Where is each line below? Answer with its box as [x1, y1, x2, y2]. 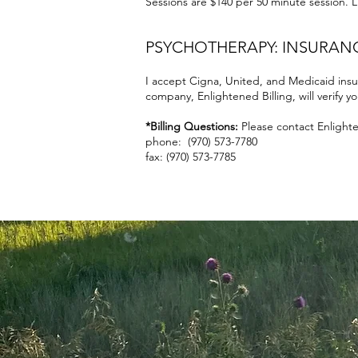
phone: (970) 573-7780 [145, 133, 257, 149]
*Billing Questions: [145, 118, 238, 133]
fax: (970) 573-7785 [145, 149, 236, 164]
